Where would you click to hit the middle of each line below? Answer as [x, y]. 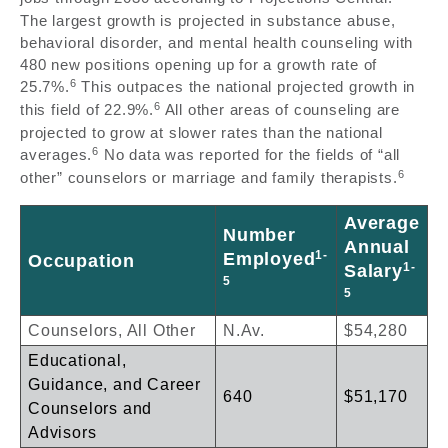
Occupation [81, 261]
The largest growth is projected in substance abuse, [208, 21]
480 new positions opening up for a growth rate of [199, 65]
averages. [56, 155]
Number [259, 235]
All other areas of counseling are [280, 110]
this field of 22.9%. [87, 110]
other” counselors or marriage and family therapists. [209, 178]
